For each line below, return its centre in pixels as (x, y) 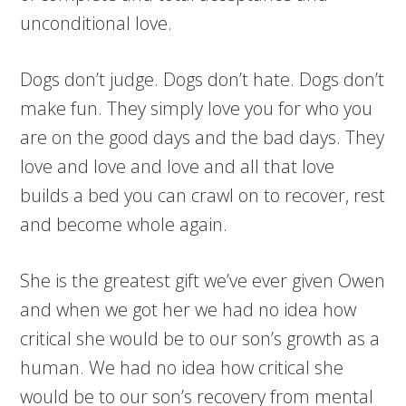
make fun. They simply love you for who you (197, 108)
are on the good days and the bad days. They (203, 137)
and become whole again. (124, 224)
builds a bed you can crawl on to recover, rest (203, 195)
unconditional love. (97, 23)
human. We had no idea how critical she (182, 367)
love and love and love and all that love (178, 166)
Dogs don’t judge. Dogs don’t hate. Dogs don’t (203, 79)
